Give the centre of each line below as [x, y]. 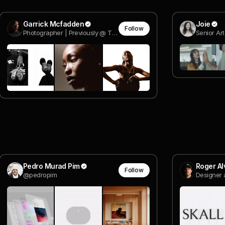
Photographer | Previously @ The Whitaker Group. [115, 33]
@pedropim [40, 175]
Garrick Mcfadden [54, 24]
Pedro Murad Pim [51, 166]
